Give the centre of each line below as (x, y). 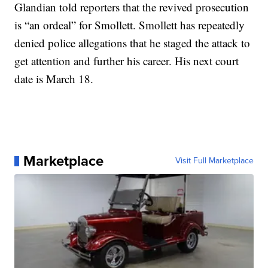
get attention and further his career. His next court (127, 61)
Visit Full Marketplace (214, 161)
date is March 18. (54, 79)
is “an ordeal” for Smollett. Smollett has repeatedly (130, 25)
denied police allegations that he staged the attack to (133, 43)
